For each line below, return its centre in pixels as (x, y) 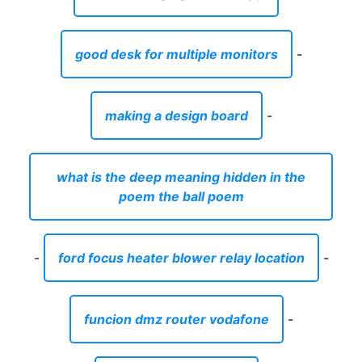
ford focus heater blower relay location (181, 257)
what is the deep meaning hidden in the (181, 177)
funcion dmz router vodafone (176, 319)
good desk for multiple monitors (176, 54)
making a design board (176, 115)
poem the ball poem (181, 196)
